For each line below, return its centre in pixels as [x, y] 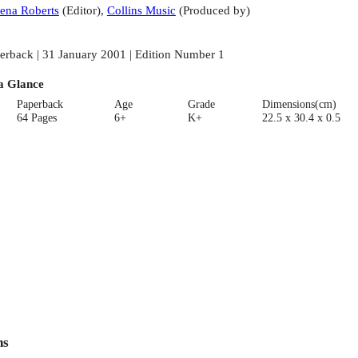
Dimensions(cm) [299, 104]
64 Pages [37, 117]
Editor [81, 10]
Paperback [40, 104]
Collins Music [141, 10]
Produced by [214, 10]
